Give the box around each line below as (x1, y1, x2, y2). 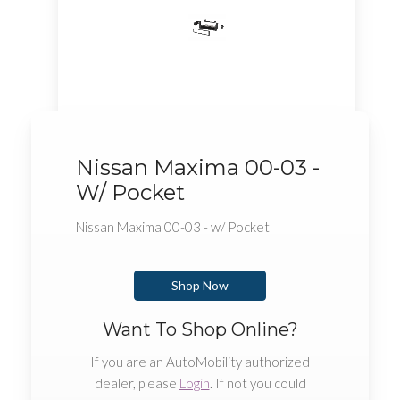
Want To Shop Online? (102, 319, 298, 340)
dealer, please (94, 375, 179, 391)
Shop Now (171, 278, 229, 293)
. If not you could (209, 375, 306, 391)
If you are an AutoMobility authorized (90, 354, 310, 370)
